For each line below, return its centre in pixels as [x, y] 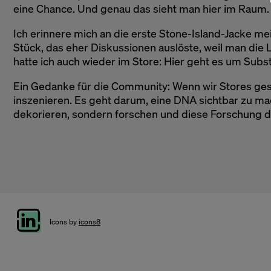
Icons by [64, 221]
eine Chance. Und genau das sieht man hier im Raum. [141, 8]
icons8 [90, 221]
